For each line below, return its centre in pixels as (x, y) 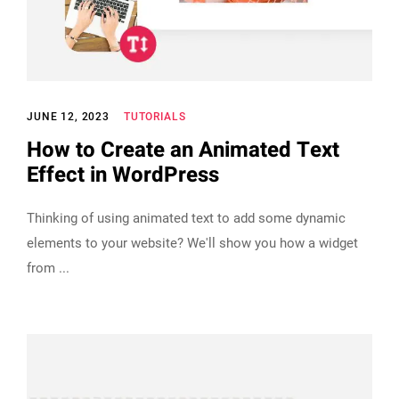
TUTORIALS (155, 117)
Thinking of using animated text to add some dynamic (186, 219)
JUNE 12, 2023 (68, 117)
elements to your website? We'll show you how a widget (192, 244)
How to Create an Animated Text (183, 151)
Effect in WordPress (123, 175)
